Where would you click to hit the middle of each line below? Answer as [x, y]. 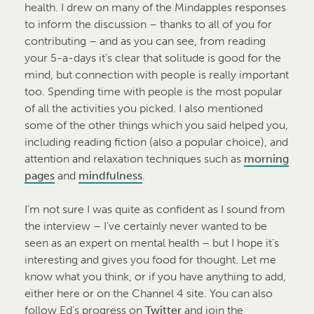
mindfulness [110, 175]
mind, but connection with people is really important [157, 74]
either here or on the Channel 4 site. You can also [149, 293]
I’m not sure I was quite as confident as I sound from [155, 209]
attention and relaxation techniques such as [134, 158]
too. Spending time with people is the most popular [153, 91]
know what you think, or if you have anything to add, [155, 276]
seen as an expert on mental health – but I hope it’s [152, 243]
